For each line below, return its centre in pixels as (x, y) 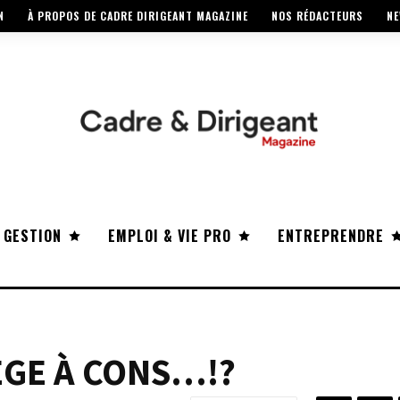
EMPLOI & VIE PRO (170, 236)
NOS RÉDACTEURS (317, 16)
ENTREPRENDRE (331, 236)
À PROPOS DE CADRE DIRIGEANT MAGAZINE (138, 16)
